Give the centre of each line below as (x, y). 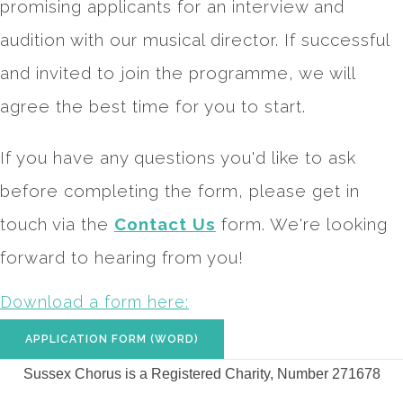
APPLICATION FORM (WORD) (112, 339)
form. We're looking (302, 224)
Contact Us (165, 224)
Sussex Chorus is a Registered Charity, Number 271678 (201, 373)
